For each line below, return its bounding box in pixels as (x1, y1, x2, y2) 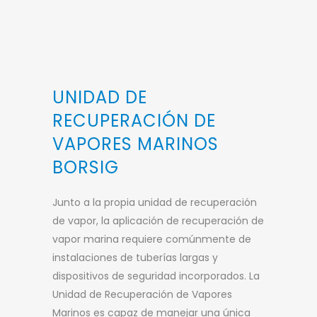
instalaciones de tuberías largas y (52, 250, 218, 265)
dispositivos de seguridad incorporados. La (52, 268, 260, 283)
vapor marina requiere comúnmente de (52, 231, 251, 246)
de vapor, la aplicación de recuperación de (52, 213, 264, 228)
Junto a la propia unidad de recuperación (52, 195, 257, 209)
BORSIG (52, 155, 119, 179)
